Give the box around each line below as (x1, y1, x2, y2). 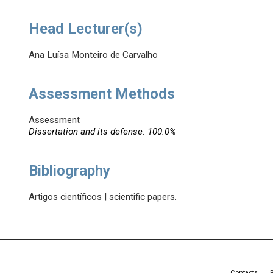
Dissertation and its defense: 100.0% (29, 126, 177, 138)
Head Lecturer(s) (29, 20, 143, 38)
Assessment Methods (29, 85, 175, 103)
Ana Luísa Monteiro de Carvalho (29, 49, 158, 61)
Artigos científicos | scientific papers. (29, 191, 177, 203)
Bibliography (29, 162, 111, 180)
